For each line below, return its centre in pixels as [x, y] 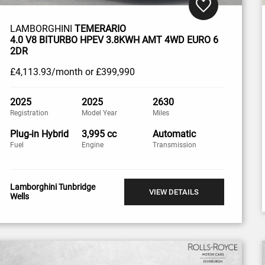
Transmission [175, 145]
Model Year [99, 113]
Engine [92, 145]
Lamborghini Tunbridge [53, 187]
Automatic [174, 134]
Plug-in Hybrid [40, 134]
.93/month [61, 72]
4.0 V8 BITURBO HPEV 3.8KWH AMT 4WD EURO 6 [114, 40]
